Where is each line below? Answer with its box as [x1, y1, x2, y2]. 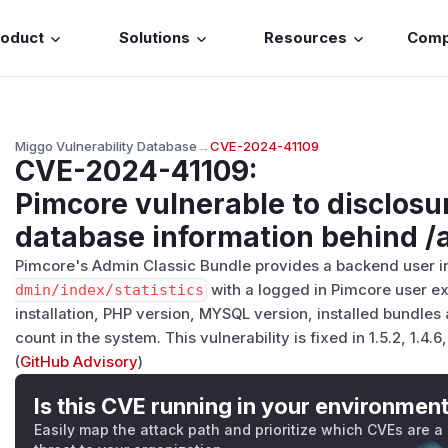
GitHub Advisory [20, 352, 139, 371]
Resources [264, 29, 348, 48]
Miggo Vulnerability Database [15, 137, 198, 154]
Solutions [118, 29, 190, 48]
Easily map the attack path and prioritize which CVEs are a [34, 420, 444, 438]
